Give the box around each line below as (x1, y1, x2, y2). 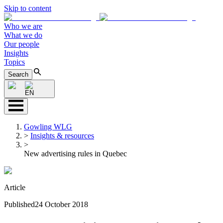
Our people (4, 40, 39, 48)
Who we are (4, 22, 42, 30)
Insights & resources (30, 131, 94, 140)
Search (8, 71, 28, 78)
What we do (4, 31, 42, 39)
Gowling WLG (24, 122, 72, 131)
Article (4, 183, 25, 192)
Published (4, 200, 35, 209)
